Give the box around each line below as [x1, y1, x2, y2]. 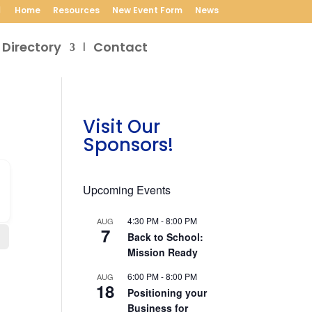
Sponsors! [83, 132, 174, 157]
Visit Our [83, 114, 161, 139]
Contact [93, 38, 148, 56]
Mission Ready [127, 245, 198, 259]
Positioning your [127, 286, 208, 299]
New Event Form [111, 4, 182, 16]
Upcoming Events [83, 182, 171, 198]
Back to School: [127, 230, 204, 244]
